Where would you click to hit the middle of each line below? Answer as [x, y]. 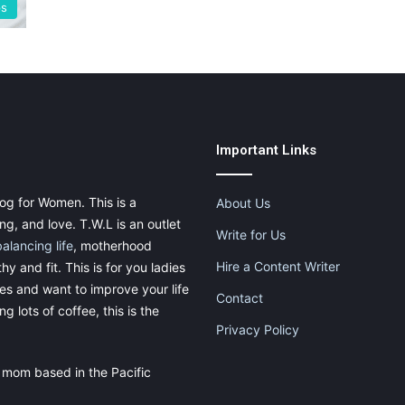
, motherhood [113, 246]
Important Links [266, 151]
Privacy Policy [258, 330]
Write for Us [251, 235]
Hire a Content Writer [278, 267]
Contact [240, 298]
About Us [243, 203]
